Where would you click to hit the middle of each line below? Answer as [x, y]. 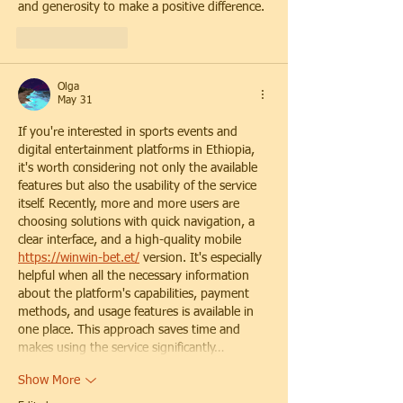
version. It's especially [202, 259]
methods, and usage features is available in [138, 313]
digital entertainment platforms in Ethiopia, [138, 151]
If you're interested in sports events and [130, 133]
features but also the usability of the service [139, 187]
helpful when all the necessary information [135, 277]
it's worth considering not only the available [139, 169]
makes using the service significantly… [121, 349]
